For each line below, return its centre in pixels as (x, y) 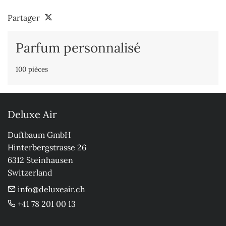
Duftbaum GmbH (39, 135)
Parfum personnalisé (78, 48)
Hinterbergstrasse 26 (47, 147)
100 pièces (32, 69)
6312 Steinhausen (40, 160)
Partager (25, 18)
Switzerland (30, 173)
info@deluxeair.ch (50, 189)
